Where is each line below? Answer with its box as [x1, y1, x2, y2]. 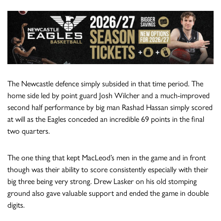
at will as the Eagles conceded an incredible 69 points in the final [7, 114, 204, 124]
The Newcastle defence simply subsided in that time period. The [7, 78, 203, 88]
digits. [7, 200, 25, 210]
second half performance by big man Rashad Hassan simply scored [7, 102, 213, 112]
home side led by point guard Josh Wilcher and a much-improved [7, 90, 210, 100]
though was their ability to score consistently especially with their [7, 164, 208, 174]
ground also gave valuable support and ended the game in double [7, 188, 209, 198]
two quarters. [7, 126, 50, 136]
